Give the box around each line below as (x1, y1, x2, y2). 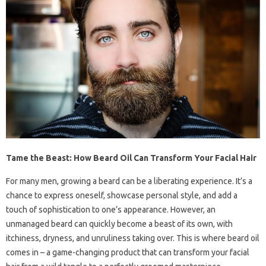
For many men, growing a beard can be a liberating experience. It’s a (6, 176, 252, 186)
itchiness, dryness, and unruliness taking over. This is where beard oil (6, 233, 259, 243)
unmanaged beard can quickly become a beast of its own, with (6, 219, 233, 229)
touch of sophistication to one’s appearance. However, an (6, 205, 216, 215)
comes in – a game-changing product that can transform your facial (6, 248, 249, 258)
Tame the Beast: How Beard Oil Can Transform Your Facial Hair (6, 153, 256, 163)
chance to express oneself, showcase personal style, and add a (6, 191, 237, 201)
